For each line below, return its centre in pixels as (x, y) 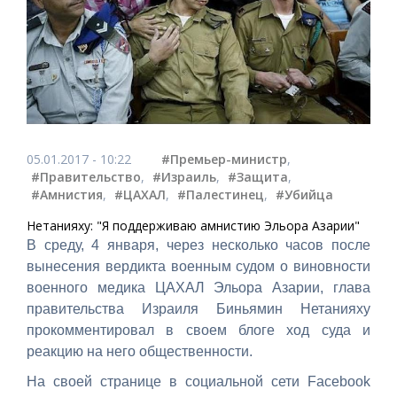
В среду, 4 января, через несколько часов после (198, 245)
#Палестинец (221, 194)
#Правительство (86, 176)
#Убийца (304, 194)
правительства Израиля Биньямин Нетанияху (198, 308)
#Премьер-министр (224, 159)
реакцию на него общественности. (140, 351)
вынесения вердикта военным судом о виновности (198, 266)
